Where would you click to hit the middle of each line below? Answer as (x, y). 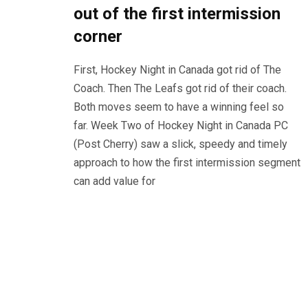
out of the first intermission (177, 13)
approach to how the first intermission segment (187, 162)
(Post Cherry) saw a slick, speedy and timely (180, 144)
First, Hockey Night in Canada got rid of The (177, 69)
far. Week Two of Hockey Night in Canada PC (181, 125)
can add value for (114, 181)
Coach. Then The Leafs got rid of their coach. (180, 88)
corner (98, 36)
